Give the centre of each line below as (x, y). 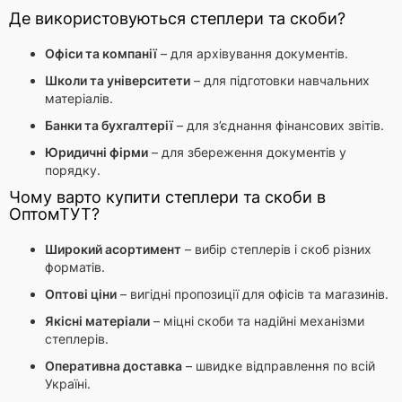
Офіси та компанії (101, 53)
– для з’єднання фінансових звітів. (279, 125)
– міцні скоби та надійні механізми (257, 321)
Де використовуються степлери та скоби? (177, 18)
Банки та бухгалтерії (109, 125)
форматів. (75, 267)
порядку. (73, 170)
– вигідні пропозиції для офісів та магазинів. (253, 294)
